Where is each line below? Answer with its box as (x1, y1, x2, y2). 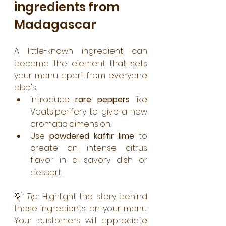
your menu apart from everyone (14, 70, 147, 81)
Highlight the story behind (39, 191, 147, 202)
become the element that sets (14, 58, 147, 69)
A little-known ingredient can (14, 45, 147, 57)
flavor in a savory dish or (30, 154, 147, 166)
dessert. (30, 166, 62, 178)
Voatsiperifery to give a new (30, 106, 147, 118)
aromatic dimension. (30, 118, 111, 130)
